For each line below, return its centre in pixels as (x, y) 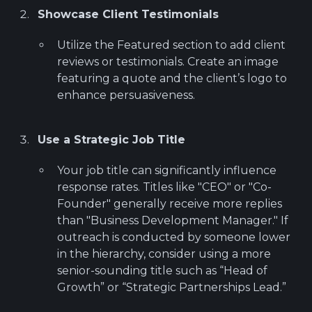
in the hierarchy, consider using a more (164, 253)
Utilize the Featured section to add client (172, 45)
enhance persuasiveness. (126, 95)
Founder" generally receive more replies (170, 203)
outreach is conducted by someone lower (174, 237)
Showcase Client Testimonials (128, 14)
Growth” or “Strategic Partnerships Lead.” (172, 287)
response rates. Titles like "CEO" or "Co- (165, 187)
